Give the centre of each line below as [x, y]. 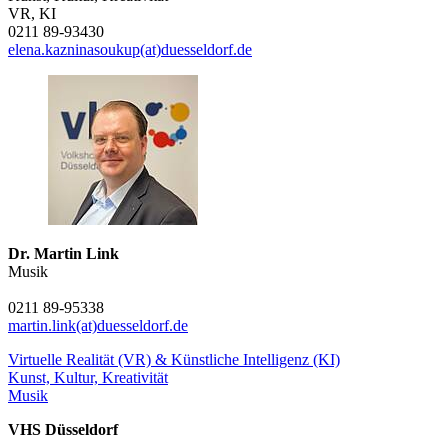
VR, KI [32, 13]
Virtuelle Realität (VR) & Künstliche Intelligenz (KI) [174, 359]
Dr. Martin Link [63, 253]
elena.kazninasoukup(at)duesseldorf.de [130, 49]
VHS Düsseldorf [63, 429]
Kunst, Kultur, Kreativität [88, 377]
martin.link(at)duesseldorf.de [98, 325]
